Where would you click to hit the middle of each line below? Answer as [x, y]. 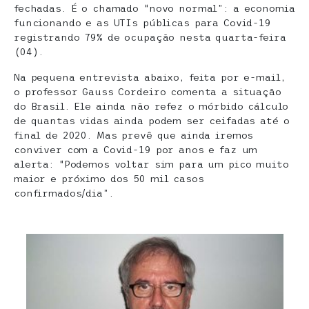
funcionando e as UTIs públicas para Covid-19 [142, 23]
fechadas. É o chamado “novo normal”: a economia [154, 8]
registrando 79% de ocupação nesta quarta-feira [150, 37]
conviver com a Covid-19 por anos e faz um [136, 150]
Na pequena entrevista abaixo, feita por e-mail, [150, 77]
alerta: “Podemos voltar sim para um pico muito [151, 164]
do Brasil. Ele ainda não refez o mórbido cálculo [151, 106]
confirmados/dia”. [64, 193]
